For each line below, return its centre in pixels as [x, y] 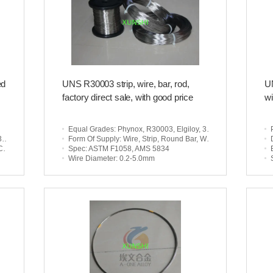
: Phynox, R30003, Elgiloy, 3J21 [160, 129]
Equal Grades [91, 129]
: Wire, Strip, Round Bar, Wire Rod [163, 139]
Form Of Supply [94, 139]
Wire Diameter [92, 158]
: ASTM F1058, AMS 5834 [127, 149]
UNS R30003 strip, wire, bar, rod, [126, 84]
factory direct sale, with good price [128, 97]
